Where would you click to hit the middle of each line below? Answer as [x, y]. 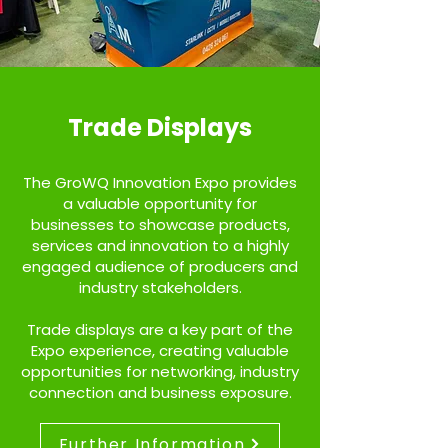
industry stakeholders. [160, 287]
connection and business [122, 392]
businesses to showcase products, [160, 224]
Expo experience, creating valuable [160, 350]
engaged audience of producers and [160, 266]
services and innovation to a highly [160, 245]
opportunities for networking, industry [160, 371]
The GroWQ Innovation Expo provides [160, 182]
